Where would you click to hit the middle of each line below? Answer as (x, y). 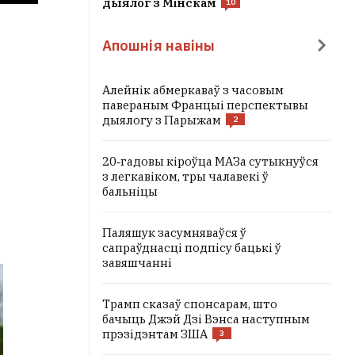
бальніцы (130, 191)
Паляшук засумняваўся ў (174, 233)
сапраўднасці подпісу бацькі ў (192, 248)
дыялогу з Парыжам (162, 120)
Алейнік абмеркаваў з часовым (193, 90)
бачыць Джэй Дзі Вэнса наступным (206, 319)
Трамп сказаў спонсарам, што (190, 304)
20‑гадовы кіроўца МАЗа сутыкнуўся (210, 161)
